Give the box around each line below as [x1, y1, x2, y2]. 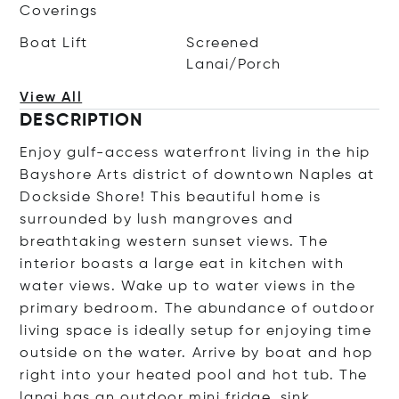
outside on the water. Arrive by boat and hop [20, 346, 373, 361]
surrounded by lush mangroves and [20, 213, 294, 227]
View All [20, 91, 83, 105]
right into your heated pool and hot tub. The [20, 369, 368, 383]
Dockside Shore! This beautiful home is [20, 191, 322, 205]
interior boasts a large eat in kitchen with [20, 257, 345, 272]
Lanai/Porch [186, 58, 282, 72]
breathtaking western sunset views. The [20, 235, 329, 249]
